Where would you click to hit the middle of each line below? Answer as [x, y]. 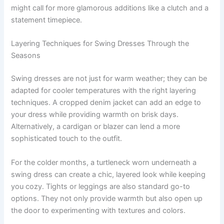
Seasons [26, 56]
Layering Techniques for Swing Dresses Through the [100, 44]
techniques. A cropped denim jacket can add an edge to [106, 103]
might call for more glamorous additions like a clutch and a [110, 8]
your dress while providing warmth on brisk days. [95, 115]
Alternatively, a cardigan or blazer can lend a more [96, 127]
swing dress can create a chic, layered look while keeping [108, 174]
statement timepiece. [47, 20]
